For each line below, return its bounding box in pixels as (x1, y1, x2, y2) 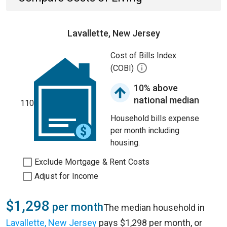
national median (134, 95, 199, 105)
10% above (134, 83, 178, 93)
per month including (110, 126, 179, 135)
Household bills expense (110, 113, 199, 123)
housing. (110, 138, 140, 147)
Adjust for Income (34, 171, 99, 181)
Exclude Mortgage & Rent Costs (34, 157, 150, 167)
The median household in (103, 202, 205, 213)
